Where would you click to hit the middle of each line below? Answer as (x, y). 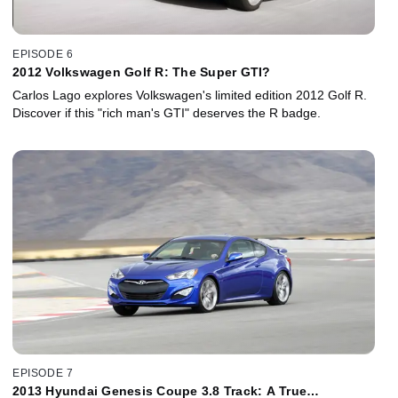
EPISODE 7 (43, 374)
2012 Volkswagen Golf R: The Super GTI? (142, 72)
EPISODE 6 (43, 54)
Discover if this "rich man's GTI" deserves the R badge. (167, 112)
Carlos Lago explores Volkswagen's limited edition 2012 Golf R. (190, 95)
